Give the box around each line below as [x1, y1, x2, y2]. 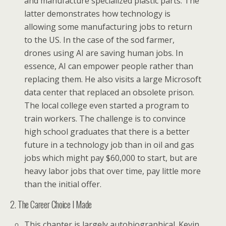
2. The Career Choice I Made [10, 197, 92, 211]
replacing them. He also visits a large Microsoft [24, 74, 202, 85]
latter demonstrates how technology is [24, 8, 171, 20]
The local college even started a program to [24, 100, 190, 111]
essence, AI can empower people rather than [24, 61, 194, 72]
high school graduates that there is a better [24, 126, 190, 138]
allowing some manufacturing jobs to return [24, 21, 193, 33]
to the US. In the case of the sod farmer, [24, 34, 175, 46]
